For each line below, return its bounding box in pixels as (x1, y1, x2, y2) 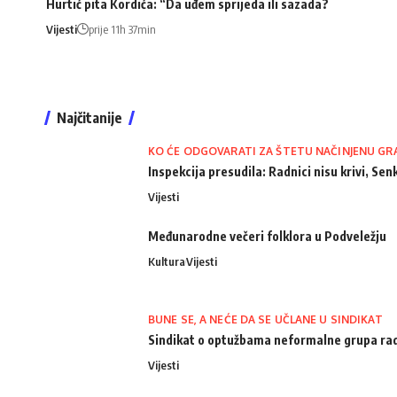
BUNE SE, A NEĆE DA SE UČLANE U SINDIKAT (148, 313, 383, 327)
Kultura (148, 254, 185, 269)
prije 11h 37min (89, 22, 156, 37)
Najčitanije (57, 109, 122, 128)
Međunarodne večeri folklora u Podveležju (148, 229, 386, 245)
